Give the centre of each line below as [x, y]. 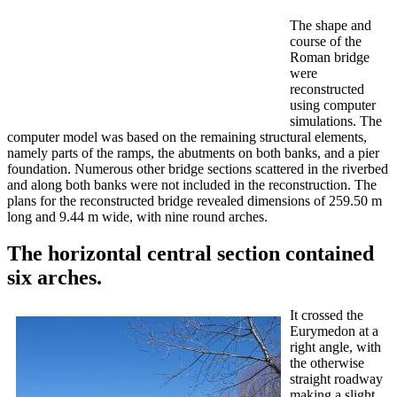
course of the [326, 41]
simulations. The [336, 121]
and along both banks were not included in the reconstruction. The [192, 184]
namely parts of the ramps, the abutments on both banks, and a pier [193, 152]
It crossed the [327, 315]
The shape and [331, 25]
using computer [333, 105]
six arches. [54, 278]
